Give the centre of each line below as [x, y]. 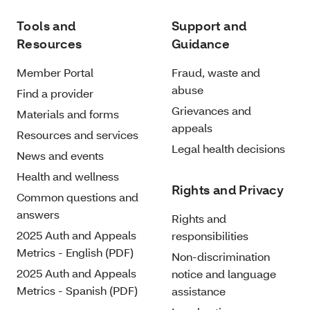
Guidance [201, 44]
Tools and [46, 26]
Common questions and [77, 197]
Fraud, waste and [216, 72]
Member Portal [55, 72]
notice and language [224, 273]
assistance [199, 291]
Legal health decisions [228, 148]
